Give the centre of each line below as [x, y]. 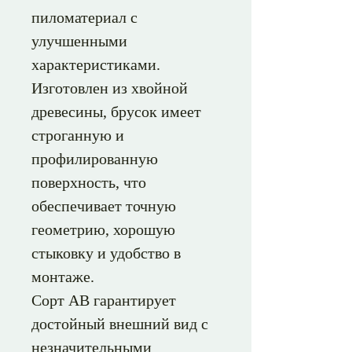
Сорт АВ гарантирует [104, 300]
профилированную [95, 159]
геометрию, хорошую [103, 229]
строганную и [78, 135]
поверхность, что [89, 182]
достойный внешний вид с [120, 324]
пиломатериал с [84, 17]
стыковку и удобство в [106, 253]
